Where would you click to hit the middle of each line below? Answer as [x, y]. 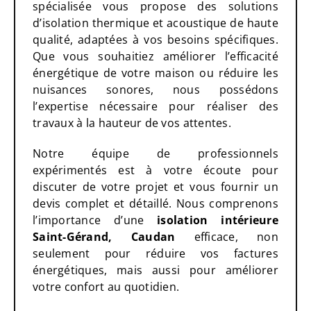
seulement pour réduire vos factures [155, 254]
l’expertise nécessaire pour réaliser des [155, 107]
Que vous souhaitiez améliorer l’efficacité [155, 57]
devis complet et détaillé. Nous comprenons [155, 204]
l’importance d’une [95, 220]
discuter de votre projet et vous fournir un [155, 187]
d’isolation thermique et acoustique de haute [155, 23]
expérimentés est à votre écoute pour [155, 170]
